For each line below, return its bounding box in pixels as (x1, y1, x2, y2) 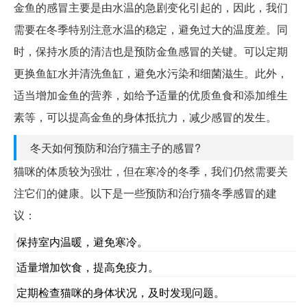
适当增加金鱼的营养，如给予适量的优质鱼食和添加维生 (14, 87, 288, 103)
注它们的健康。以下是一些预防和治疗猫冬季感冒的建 (14, 185, 277, 201)
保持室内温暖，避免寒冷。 (16, 234, 148, 250)
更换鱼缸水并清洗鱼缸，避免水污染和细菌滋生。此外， (14, 65, 288, 82)
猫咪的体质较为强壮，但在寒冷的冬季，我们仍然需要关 (14, 163, 288, 180)
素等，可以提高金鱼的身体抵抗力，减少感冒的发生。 (14, 109, 277, 125)
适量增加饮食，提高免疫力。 (16, 259, 159, 275)
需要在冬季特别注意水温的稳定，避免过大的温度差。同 (14, 21, 288, 38)
